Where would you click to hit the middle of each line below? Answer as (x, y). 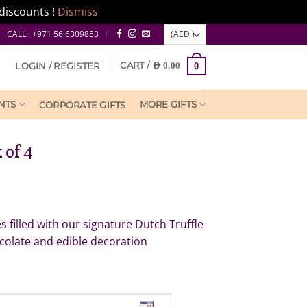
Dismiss (77, 12)
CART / (136, 66)
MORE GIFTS (168, 105)
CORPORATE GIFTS (82, 105)
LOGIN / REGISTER (58, 66)
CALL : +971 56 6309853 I (57, 34)
